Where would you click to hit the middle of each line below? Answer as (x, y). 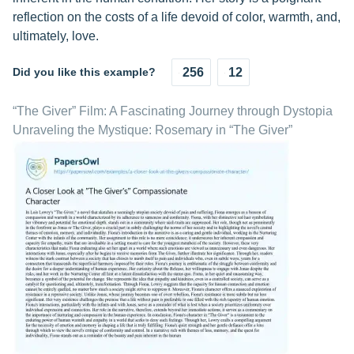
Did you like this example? (84, 72)
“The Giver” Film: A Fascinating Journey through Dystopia (173, 111)
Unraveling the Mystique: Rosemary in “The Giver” (153, 130)
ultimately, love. (56, 36)
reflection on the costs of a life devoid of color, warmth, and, (177, 17)
